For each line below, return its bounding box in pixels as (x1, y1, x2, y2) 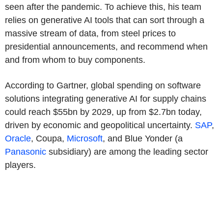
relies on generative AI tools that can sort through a (5, 15, 204, 25)
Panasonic (5, 146, 46, 157)
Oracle (5, 133, 31, 143)
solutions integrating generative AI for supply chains (5, 93, 206, 104)
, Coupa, (31, 133, 67, 143)
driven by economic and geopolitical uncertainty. (5, 120, 195, 130)
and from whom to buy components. (5, 55, 145, 65)
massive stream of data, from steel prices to (5, 28, 176, 38)
